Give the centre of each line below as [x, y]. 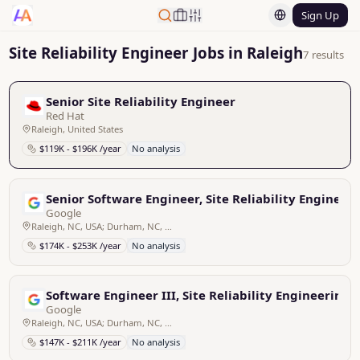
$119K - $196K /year [80, 149]
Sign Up [320, 15]
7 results [324, 54]
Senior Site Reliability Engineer [141, 101]
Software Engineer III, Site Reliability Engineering [198, 295]
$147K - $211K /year [80, 342]
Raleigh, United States [77, 129]
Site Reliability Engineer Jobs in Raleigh [156, 52]
